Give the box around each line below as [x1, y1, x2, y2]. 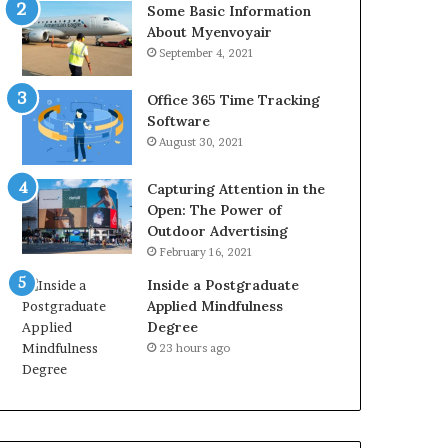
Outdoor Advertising [147, 222, 289, 240]
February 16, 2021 [159, 245, 254, 259]
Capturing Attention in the [147, 180, 326, 198]
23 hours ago [159, 341, 231, 355]
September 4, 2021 [159, 46, 255, 60]
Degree [147, 318, 199, 336]
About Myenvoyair [147, 23, 273, 41]
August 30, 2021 [159, 135, 245, 149]
